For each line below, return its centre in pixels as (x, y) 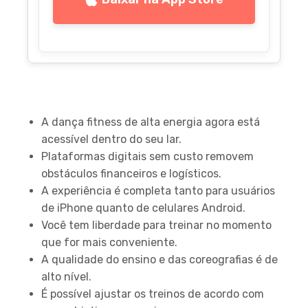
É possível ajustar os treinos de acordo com (153, 294)
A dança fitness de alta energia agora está (151, 122)
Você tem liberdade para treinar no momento (156, 225)
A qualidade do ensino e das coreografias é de (159, 259)
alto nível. (66, 276)
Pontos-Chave (86, 101)
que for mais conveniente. (109, 242)
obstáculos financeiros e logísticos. (131, 173)
